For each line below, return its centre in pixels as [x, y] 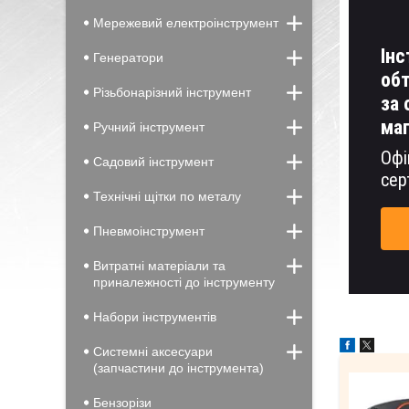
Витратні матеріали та [159, 266]
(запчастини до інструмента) [178, 368]
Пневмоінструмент [149, 231]
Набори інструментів [155, 317]
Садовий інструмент [153, 162]
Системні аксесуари [153, 351]
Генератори [128, 58]
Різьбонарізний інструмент [172, 92]
